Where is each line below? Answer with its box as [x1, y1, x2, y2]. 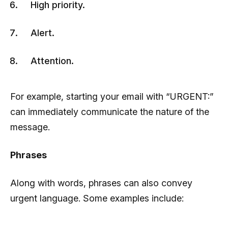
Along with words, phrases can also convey [10, 177, 192, 188]
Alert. [31, 27, 54, 38]
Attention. [31, 55, 76, 66]
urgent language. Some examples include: [10, 192, 184, 204]
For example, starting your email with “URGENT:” [10, 91, 214, 102]
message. [10, 121, 50, 132]
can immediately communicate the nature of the [10, 106, 209, 117]
